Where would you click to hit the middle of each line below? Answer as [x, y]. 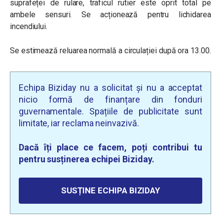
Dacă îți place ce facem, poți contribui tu [110, 147]
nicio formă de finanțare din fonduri [110, 99]
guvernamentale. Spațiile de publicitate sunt [110, 111]
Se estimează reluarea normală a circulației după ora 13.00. [110, 51]
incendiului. [29, 26]
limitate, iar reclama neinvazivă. [79, 123]
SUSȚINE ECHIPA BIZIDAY [110, 190]
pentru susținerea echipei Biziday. [87, 159]
